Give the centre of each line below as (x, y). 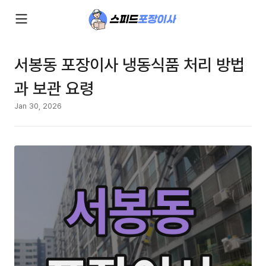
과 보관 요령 (54, 88)
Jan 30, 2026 (38, 106)
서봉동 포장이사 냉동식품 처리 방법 (129, 64)
